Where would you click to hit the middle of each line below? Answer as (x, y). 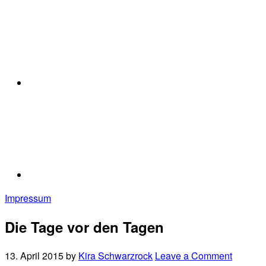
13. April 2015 (34, 255)
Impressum (28, 198)
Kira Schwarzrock (115, 255)
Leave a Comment (194, 255)
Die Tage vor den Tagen (84, 227)
